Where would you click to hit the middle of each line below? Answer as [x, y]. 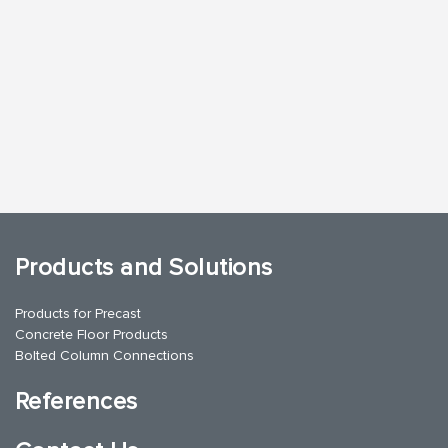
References [76, 401]
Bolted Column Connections [104, 355]
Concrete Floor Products [91, 334]
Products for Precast [78, 313]
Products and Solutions [144, 267]
